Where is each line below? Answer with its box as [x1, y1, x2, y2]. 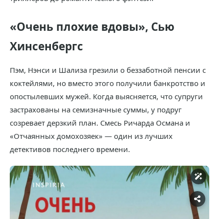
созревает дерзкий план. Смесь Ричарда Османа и [10, 118, 190, 128]
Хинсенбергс [10, 39, 83, 54]
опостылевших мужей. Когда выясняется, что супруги [10, 91, 203, 101]
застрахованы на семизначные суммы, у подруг [10, 105, 182, 114]
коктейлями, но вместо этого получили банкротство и [10, 78, 205, 88]
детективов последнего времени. [10, 144, 130, 154]
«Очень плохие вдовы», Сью [10, 19, 175, 34]
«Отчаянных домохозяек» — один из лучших [10, 131, 173, 141]
